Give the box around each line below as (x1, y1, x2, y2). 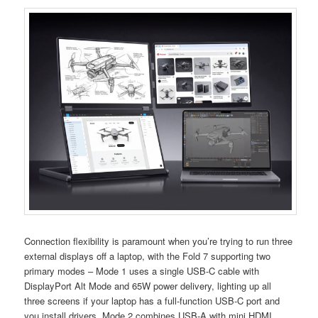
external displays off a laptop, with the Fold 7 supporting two (24, 248, 271, 263)
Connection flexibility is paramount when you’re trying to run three (24, 234, 293, 248)
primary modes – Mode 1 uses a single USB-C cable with (24, 263, 260, 278)
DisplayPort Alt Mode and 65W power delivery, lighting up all (24, 278, 272, 292)
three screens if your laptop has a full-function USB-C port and (24, 293, 280, 307)
